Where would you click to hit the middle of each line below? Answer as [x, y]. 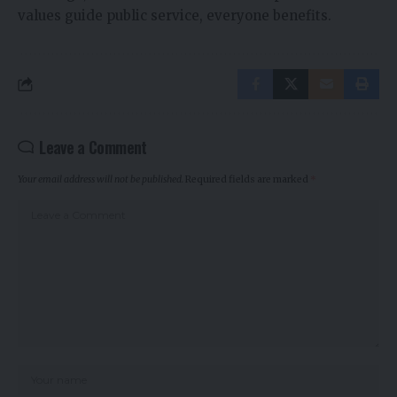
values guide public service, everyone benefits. [175, 16]
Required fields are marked [248, 180]
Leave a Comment [93, 148]
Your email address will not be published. [101, 180]
